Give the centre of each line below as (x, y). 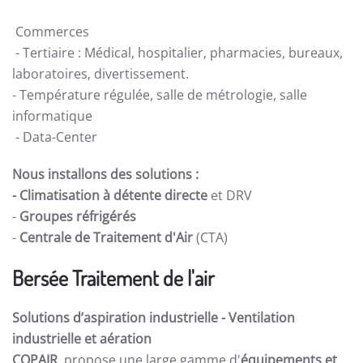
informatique (52, 116)
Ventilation (262, 318)
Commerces (52, 32)
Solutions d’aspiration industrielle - (120, 318)
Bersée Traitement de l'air (113, 278)
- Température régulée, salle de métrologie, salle (160, 95)
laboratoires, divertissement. (102, 74)
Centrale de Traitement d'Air (106, 237)
